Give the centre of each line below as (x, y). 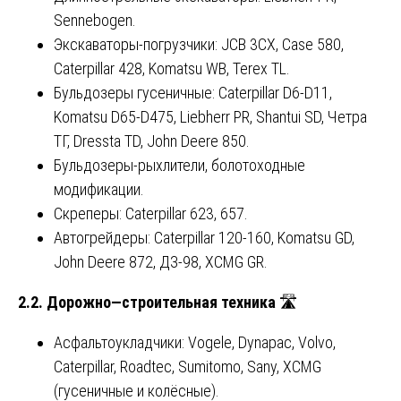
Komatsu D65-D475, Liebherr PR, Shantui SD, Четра (210, 117)
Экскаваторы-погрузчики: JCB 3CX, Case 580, (199, 45)
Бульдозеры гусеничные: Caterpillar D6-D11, (193, 93)
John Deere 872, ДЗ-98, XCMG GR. (161, 262)
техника (248, 303)
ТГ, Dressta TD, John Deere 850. (152, 141)
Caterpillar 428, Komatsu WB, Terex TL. (172, 69)
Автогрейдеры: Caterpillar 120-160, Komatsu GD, (204, 238)
